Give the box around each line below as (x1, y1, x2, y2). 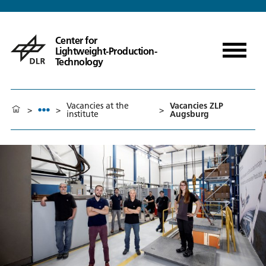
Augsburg (170, 108, 210, 119)
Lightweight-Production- (55, 45, 157, 57)
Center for (55, 34, 97, 46)
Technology (55, 55, 103, 68)
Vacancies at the (66, 100, 129, 111)
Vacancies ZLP (170, 100, 224, 111)
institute (66, 108, 99, 119)
